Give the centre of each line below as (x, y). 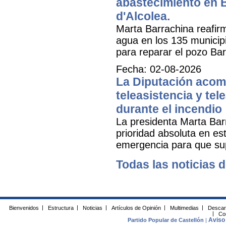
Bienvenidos (24, 208)
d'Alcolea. (143, 16)
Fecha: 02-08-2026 (159, 69)
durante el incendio (169, 109)
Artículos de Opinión (136, 208)
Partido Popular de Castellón (166, 220)
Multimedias (184, 208)
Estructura (61, 208)
